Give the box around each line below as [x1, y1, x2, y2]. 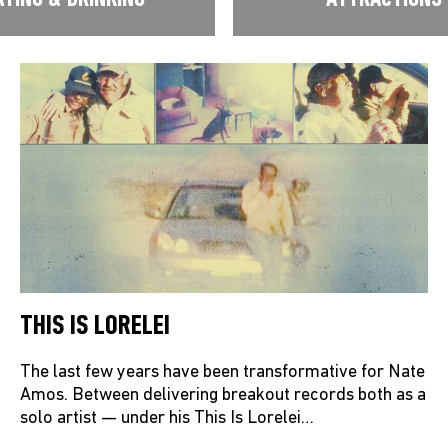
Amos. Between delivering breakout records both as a [19, 385, 426, 405]
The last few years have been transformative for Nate [19, 362, 425, 382]
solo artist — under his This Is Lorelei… [19, 408, 314, 428]
